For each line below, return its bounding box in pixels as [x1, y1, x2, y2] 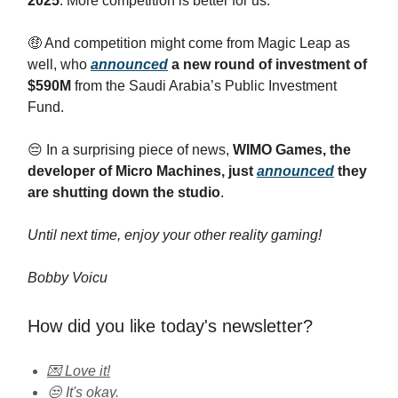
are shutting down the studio [28, 185, 220, 200]
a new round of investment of [168, 57, 367, 72]
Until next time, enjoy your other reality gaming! [28, 227, 322, 243]
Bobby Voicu [28, 270, 107, 285]
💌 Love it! [47, 363, 110, 378]
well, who [28, 57, 91, 72]
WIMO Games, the [233, 142, 351, 157]
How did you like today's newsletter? [28, 316, 313, 336]
